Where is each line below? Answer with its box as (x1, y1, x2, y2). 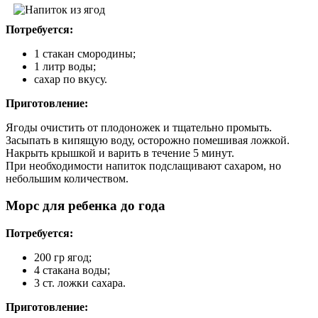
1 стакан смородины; (34, 47, 136, 60)
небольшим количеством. (6, 172, 128, 185)
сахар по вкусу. (34, 72, 107, 85)
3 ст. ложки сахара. (34, 277, 126, 290)
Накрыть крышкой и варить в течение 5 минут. (6, 146, 234, 159)
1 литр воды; (34, 60, 96, 72)
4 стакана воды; (34, 264, 110, 277)
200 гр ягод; (34, 251, 92, 264)
